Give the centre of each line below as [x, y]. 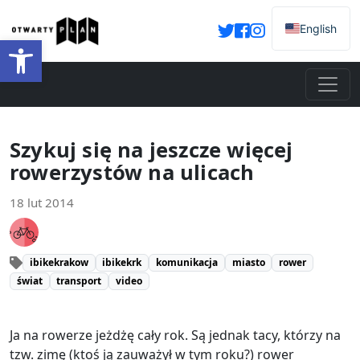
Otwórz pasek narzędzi [58, 47]
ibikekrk [122, 262]
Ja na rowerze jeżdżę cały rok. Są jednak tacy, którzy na [175, 335]
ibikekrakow [59, 262]
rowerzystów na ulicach [132, 172]
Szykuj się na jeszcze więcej [151, 150]
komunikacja [186, 262]
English [318, 28]
